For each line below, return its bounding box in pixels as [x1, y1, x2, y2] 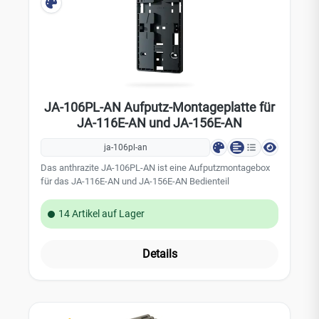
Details [142, 247, 177, 261]
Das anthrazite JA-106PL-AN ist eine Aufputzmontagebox [41, 162, 270, 173]
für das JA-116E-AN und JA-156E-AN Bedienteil [41, 176, 229, 187]
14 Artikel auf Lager [58, 208, 145, 219]
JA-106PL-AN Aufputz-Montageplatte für [44, 100, 275, 115]
